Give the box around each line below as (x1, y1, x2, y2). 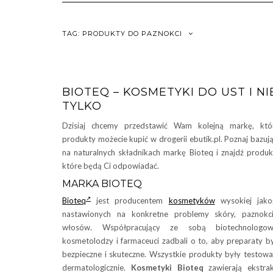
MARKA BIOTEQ (62, 178, 142, 190)
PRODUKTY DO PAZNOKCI (82, 29, 182, 38)
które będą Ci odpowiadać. (62, 161, 159, 171)
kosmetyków (168, 196, 215, 205)
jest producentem (91, 196, 169, 205)
